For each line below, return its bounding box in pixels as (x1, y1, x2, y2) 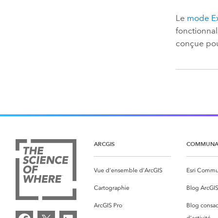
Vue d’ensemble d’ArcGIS (94, 166, 163, 174)
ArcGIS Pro (94, 201, 122, 209)
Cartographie (94, 184, 129, 191)
